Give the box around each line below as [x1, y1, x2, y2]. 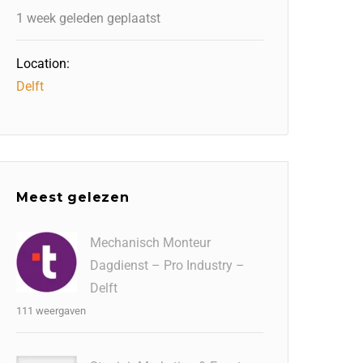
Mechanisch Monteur [90, 235, 211, 250]
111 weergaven [16, 305, 87, 317]
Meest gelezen [16, 190, 130, 205]
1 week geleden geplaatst [16, 11, 161, 26]
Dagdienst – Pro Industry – [90, 258, 246, 273]
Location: [16, 56, 70, 71]
